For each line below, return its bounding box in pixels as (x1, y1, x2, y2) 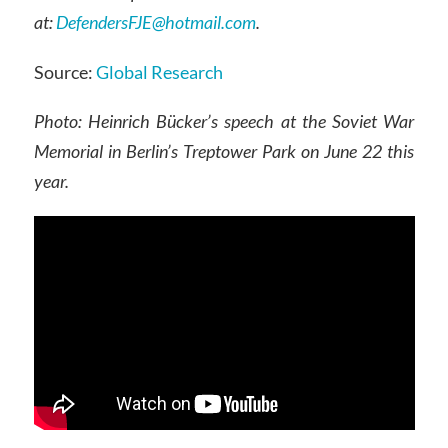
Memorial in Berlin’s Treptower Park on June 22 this (33, 140, 415, 163)
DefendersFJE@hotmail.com (55, 10, 256, 33)
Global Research (95, 60, 223, 83)
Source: (33, 60, 96, 83)
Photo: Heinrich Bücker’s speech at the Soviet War (33, 110, 415, 133)
